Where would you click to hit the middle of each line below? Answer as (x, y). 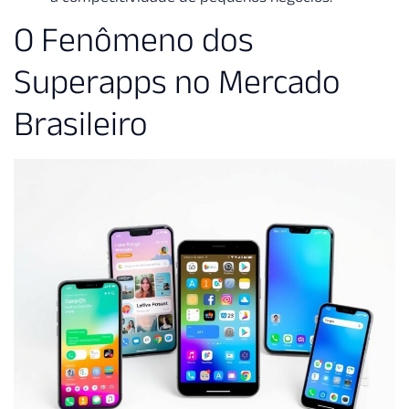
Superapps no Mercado (177, 81)
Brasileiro (81, 123)
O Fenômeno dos (134, 39)
